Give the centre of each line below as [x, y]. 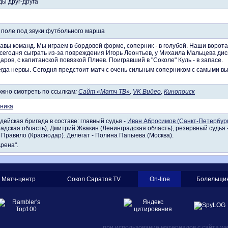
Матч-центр [18, 179]
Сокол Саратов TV [94, 179]
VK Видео [147, 92]
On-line [160, 179]
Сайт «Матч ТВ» [104, 92]
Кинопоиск [179, 92]
